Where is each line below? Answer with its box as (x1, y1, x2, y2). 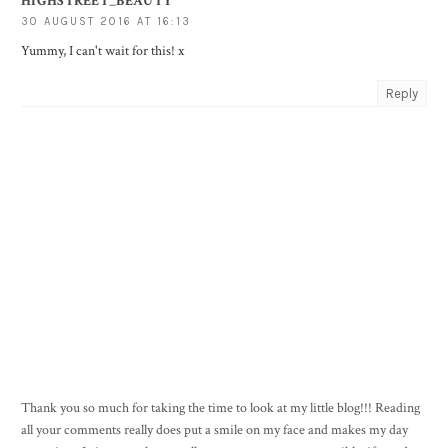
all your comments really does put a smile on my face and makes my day (21, 421, 408, 440)
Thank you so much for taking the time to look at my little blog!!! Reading (21, 399, 420, 418)
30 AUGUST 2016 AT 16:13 (21, 15, 191, 29)
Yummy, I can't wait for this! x (21, 42, 184, 61)
